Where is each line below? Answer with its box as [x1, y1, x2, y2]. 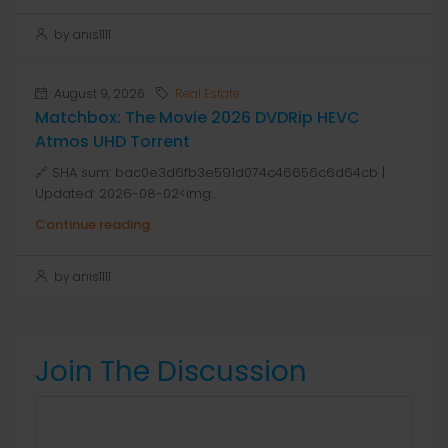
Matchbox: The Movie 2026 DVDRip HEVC [35, 106, 360, 129]
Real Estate [175, 85, 240, 102]
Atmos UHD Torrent [35, 130, 190, 153]
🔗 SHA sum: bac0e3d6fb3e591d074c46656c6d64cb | [35, 163, 385, 182]
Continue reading [35, 215, 150, 234]
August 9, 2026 [51, 85, 145, 102]
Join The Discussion [35, 352, 307, 391]
